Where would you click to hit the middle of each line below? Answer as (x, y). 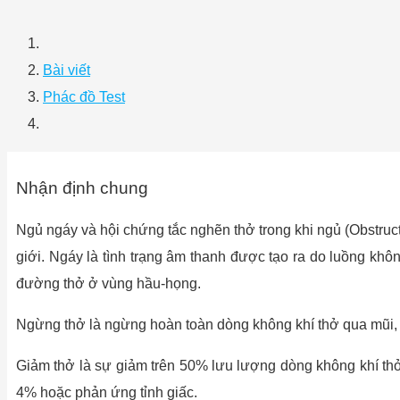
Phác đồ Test (84, 97)
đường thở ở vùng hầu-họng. (108, 284)
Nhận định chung (82, 188)
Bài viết (67, 71)
